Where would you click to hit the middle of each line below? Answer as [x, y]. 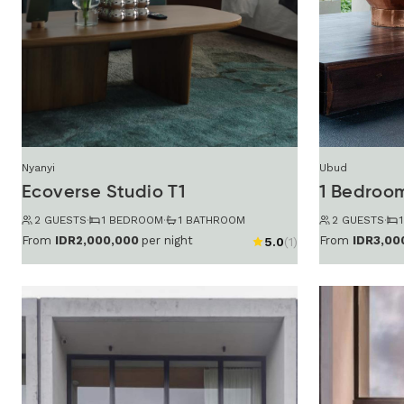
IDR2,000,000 [97, 241]
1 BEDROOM [133, 220]
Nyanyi [38, 167]
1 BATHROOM [212, 220]
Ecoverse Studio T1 [104, 193]
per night [167, 241]
